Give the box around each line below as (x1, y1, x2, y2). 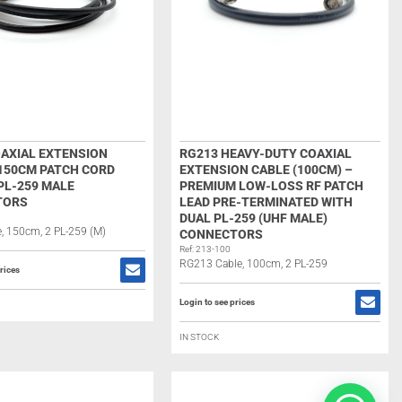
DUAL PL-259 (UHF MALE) (179, 211, 328, 225)
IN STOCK (179, 332, 219, 342)
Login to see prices (179, 297, 255, 307)
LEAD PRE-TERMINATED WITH (179, 195, 353, 209)
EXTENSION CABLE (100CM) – (179, 162, 353, 177)
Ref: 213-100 (179, 244, 231, 254)
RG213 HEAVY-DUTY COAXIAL (179, 146, 352, 161)
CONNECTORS (179, 227, 263, 241)
